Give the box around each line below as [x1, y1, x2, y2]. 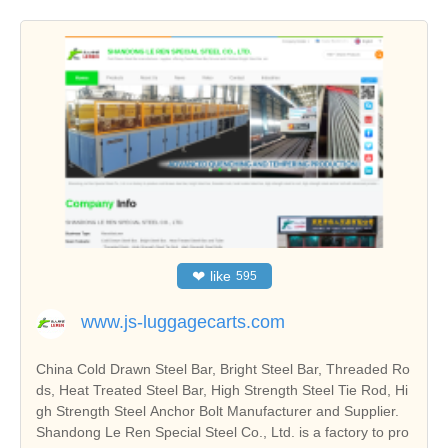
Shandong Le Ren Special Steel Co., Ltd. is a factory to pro [36, 423, 409, 440]
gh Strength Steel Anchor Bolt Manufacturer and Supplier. [36, 402, 399, 419]
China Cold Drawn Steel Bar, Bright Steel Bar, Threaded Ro [36, 360, 410, 377]
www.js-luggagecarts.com [81, 311, 285, 332]
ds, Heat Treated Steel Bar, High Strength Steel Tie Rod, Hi [36, 381, 408, 398]
